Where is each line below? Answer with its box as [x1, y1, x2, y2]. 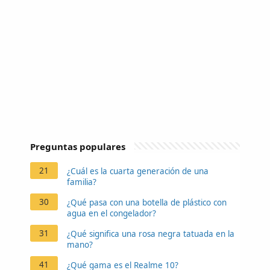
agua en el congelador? [67, 207, 156, 219]
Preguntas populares [30, 140, 125, 152]
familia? [67, 176, 96, 187]
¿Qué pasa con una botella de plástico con [67, 196, 227, 208]
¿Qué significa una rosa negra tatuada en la [67, 228, 234, 239]
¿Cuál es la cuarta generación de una [67, 165, 209, 177]
